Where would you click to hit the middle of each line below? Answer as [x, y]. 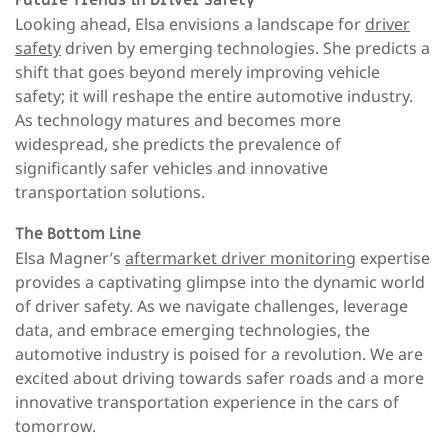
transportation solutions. [110, 191]
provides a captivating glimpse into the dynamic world [220, 281]
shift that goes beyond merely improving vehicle [197, 71]
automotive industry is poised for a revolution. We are [219, 353]
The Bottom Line [78, 233]
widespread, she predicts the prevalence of [178, 143]
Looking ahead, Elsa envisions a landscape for [190, 23]
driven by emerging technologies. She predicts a [245, 47]
